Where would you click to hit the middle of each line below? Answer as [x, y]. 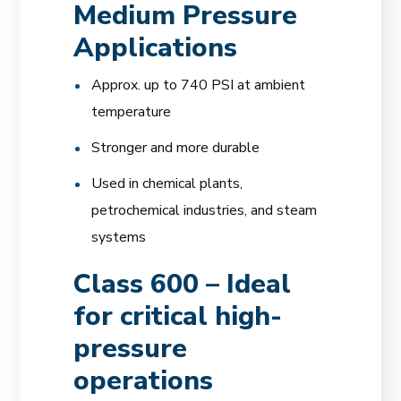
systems [119, 237]
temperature [132, 112]
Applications [156, 48]
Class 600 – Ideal [183, 284]
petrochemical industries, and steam [205, 210]
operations [144, 381]
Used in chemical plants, [167, 183]
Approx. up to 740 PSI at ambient [199, 85]
